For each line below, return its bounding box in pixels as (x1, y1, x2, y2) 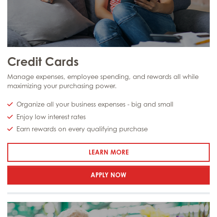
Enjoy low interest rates (16, 112, 86, 121)
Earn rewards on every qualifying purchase (16, 125, 148, 133)
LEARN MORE (88, 148, 129, 156)
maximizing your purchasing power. (7, 81, 117, 90)
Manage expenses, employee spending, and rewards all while (7, 72, 199, 80)
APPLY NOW (91, 171, 126, 179)
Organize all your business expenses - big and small (16, 100, 174, 108)
